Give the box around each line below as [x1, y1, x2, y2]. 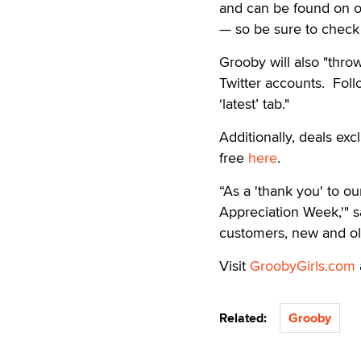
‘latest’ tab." [219, 93, 289, 114]
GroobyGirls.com [250, 255, 355, 276]
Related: [219, 309, 273, 327]
